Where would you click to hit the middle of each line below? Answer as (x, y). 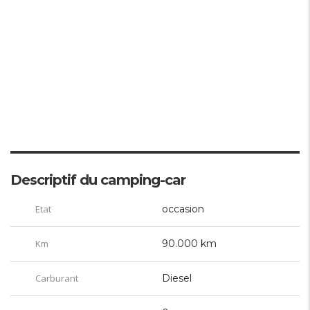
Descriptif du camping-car (98, 180)
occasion (183, 209)
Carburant (56, 279)
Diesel (177, 279)
